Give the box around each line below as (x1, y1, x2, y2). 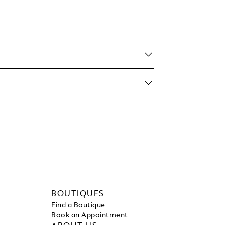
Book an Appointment (51, 212, 128, 219)
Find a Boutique (51, 202, 105, 209)
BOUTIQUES (51, 190, 104, 199)
